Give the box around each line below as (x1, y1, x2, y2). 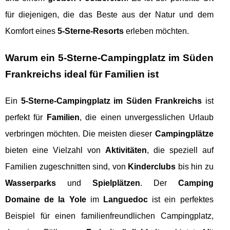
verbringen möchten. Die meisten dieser (5, 129, 155, 138)
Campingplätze (155, 129, 214, 138)
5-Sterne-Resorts (57, 26, 124, 35)
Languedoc (103, 195, 148, 204)
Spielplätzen (92, 178, 140, 187)
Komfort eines (5, 26, 57, 35)
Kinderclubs (128, 162, 176, 171)
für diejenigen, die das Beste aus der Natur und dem (5, 10, 214, 19)
